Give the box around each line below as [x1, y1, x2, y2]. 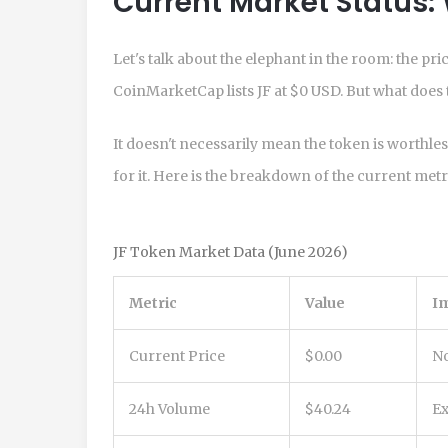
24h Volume [129, 399, 210, 418]
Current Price [129, 346, 225, 365]
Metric [129, 293, 177, 312]
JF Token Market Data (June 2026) [113, 242, 348, 261]
